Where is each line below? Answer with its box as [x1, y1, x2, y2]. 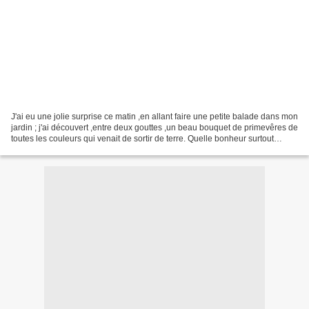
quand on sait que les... [11, 144, 98, 154]
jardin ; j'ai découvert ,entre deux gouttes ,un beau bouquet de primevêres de [11, 122, 298, 132]
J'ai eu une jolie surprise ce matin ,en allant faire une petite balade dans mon [11, 111, 298, 121]
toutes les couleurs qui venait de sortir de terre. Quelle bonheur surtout [11, 133, 274, 143]
